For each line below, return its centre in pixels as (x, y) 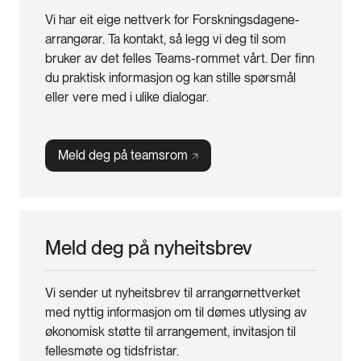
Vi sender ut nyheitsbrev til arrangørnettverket (173, 293)
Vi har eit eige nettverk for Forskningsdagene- (172, 19)
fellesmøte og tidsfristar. (114, 351)
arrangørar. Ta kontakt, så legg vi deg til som (166, 39)
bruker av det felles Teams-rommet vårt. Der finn (180, 58)
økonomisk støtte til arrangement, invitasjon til (170, 331)
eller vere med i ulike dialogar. (127, 97)
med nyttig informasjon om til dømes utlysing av (176, 312)
